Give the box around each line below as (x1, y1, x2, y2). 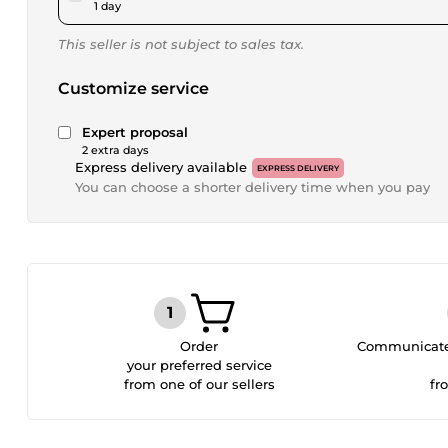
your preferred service (126, 357, 272, 373)
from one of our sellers (123, 376, 275, 392)
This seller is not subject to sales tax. (58, 36, 304, 52)
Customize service (58, 79, 209, 98)
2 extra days (82, 143, 149, 157)
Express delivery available (75, 159, 247, 175)
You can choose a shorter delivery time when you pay (75, 179, 430, 195)
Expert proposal (82, 124, 188, 140)
